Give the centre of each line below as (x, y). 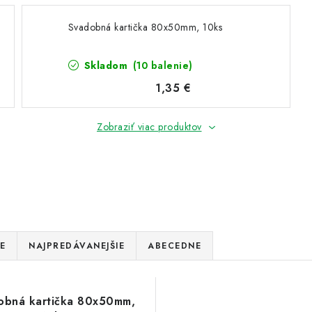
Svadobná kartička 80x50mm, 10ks (145, 27)
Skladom (106, 65)
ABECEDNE (174, 246)
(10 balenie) (163, 65)
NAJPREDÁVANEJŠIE (77, 246)
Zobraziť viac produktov (149, 127)
